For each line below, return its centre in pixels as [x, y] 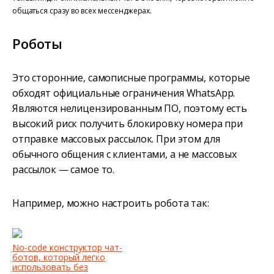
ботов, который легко [59, 257]
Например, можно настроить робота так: [111, 203]
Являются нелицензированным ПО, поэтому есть [130, 109]
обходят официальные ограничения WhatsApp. [124, 93]
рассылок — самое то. [64, 170]
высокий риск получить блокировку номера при [128, 124]
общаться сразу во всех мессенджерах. [82, 11]
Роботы [38, 44]
